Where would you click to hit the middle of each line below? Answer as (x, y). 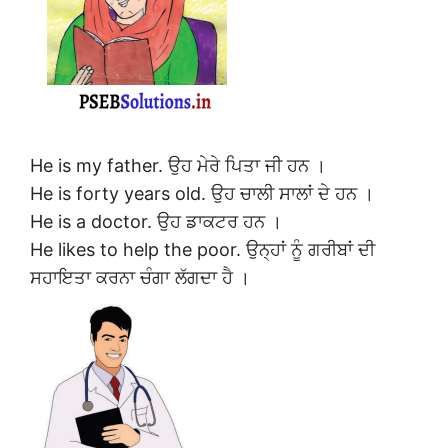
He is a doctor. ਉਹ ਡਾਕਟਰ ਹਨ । (156, 221)
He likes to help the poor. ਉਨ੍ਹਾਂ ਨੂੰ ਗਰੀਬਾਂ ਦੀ (202, 249)
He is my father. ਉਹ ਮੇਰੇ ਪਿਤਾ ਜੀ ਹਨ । (178, 165)
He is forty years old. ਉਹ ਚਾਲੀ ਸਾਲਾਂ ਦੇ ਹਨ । (202, 193)
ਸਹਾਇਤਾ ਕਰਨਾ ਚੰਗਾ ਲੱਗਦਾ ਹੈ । (140, 277)
